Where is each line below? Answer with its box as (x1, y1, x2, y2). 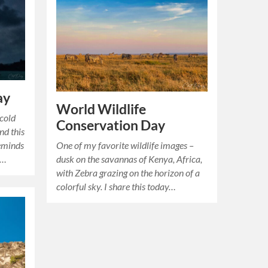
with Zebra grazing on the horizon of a (56, 166, 200, 178)
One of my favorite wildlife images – (56, 139, 194, 151)
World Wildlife (56, 100, 147, 117)
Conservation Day (56, 117, 166, 133)
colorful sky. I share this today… (56, 180, 176, 192)
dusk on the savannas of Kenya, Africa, (56, 153, 203, 165)
